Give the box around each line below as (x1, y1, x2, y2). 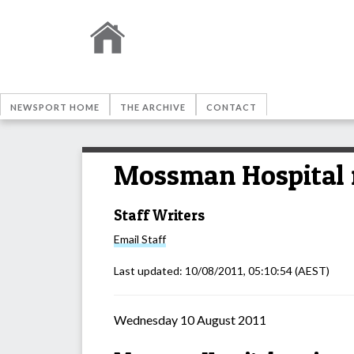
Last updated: (114, 264, 185, 278)
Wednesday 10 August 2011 (114, 312, 266, 328)
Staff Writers (114, 205, 205, 224)
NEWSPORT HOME (10, 102, 100, 112)
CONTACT (206, 102, 257, 112)
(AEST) (292, 264, 330, 278)
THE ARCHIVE (120, 102, 186, 112)
